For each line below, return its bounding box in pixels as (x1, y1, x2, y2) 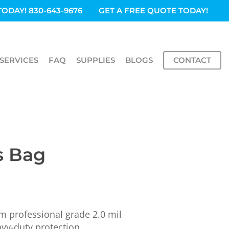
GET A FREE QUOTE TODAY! (99, 6, 208, 15)
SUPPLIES (76, 55, 115, 65)
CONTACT (173, 55, 211, 65)
